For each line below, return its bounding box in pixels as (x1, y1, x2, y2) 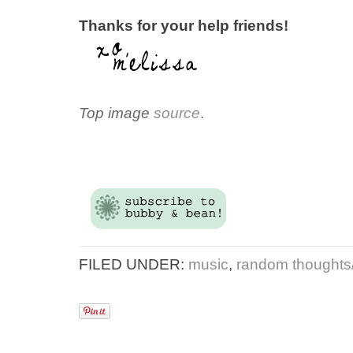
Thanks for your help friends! (79, 17, 288, 34)
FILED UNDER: (79, 255, 188, 273)
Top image (79, 104, 154, 121)
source (154, 104, 200, 121)
